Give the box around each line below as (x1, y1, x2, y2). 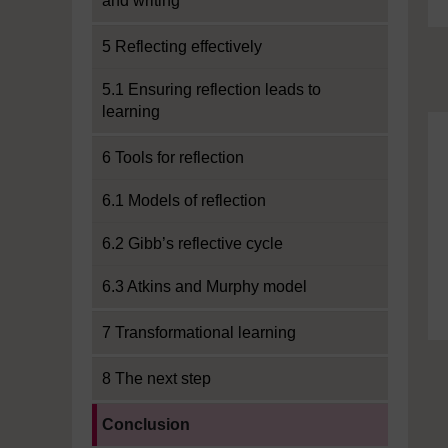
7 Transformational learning (102, 324, 296, 341)
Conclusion (102, 416, 190, 433)
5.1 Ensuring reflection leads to (102, 81, 321, 98)
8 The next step (102, 370, 211, 387)
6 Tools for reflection (102, 149, 244, 166)
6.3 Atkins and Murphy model (102, 278, 307, 295)
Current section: (91, 405, 203, 422)
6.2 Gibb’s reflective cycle (102, 235, 283, 252)
